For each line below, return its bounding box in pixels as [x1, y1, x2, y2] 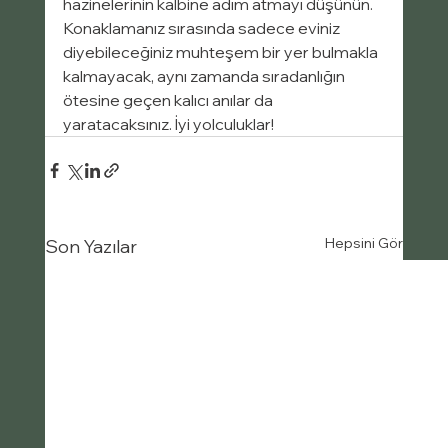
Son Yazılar [44, 235, 137, 259]
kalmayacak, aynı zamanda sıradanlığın [62, 66, 348, 87]
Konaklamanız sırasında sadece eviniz [62, 18, 343, 39]
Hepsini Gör [325, 234, 404, 253]
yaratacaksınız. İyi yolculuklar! [62, 114, 274, 135]
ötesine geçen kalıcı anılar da [62, 90, 276, 111]
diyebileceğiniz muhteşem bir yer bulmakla [62, 42, 381, 63]
